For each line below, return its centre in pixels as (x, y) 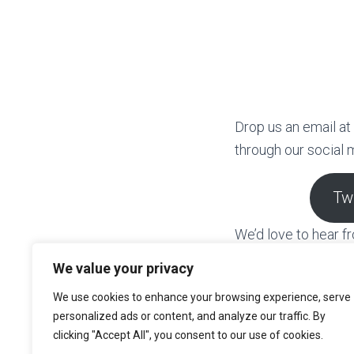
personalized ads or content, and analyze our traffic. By (189, 316)
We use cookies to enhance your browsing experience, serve (202, 297)
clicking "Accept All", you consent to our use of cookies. (188, 335)
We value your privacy (123, 268)
